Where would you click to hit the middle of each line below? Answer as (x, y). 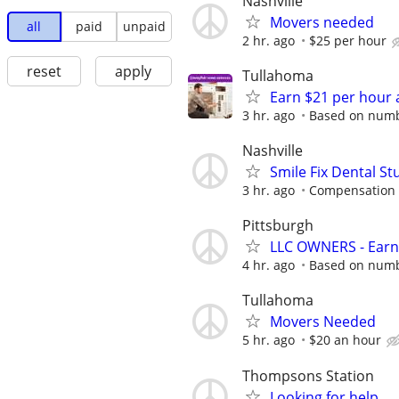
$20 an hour (345, 340)
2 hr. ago (269, 40)
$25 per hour (348, 40)
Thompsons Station (308, 375)
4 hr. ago (269, 265)
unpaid (144, 27)
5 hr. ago (269, 340)
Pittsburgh (278, 226)
